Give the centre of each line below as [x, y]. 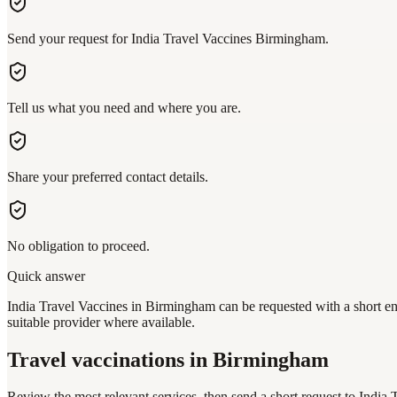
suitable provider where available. [101, 322]
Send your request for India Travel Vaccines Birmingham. [168, 38]
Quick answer [46, 276]
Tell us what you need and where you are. [124, 107]
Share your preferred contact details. [108, 176]
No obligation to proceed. [78, 245]
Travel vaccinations [96, 359]
